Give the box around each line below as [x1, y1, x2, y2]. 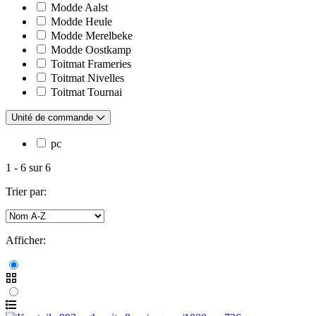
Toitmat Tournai [51, 85, 122, 98]
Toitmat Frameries [51, 57, 131, 70]
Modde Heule [51, 15, 112, 28]
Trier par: [6, 185, 47, 197]
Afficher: [6, 233, 46, 246]
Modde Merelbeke [51, 29, 133, 42]
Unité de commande [11, 111, 96, 123]
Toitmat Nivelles [51, 71, 124, 84]
